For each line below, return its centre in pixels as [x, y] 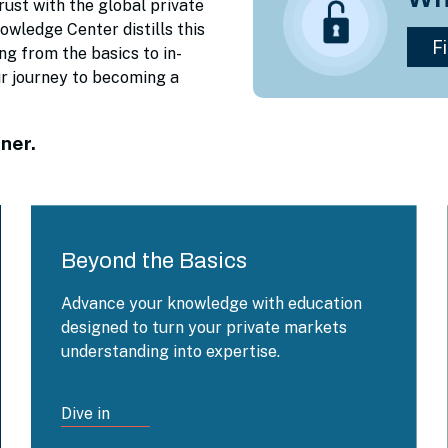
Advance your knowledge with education [211, 303]
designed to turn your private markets [204, 327]
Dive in [85, 413]
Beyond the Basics [154, 261]
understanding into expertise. [170, 351]
